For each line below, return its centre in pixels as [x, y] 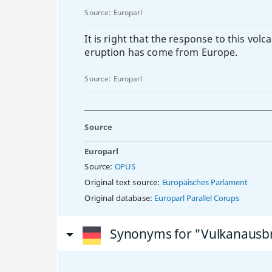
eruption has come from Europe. [161, 52]
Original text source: [123, 182]
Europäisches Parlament [205, 182]
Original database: [120, 198]
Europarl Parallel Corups [197, 198]
